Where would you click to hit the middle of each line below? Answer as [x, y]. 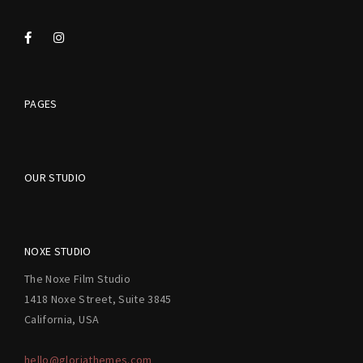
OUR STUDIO [56, 178]
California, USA [62, 320]
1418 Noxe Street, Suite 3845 [98, 299]
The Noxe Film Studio [77, 279]
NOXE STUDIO [58, 252]
